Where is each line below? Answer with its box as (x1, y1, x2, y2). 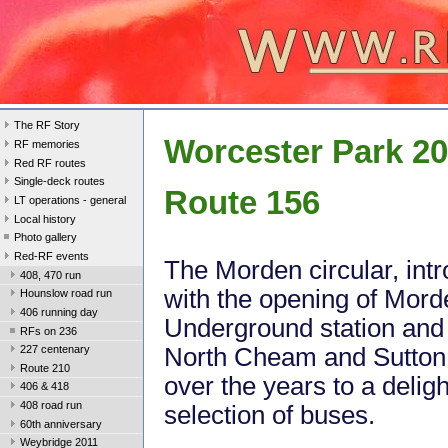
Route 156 (164, 184, 320, 222)
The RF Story (14, 119, 80, 132)
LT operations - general (14, 194, 126, 207)
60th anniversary (20, 417, 102, 430)
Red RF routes (14, 156, 86, 169)
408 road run (20, 399, 82, 412)
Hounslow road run (20, 287, 112, 300)
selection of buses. (164, 401, 375, 430)
